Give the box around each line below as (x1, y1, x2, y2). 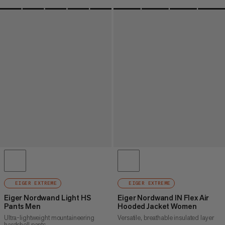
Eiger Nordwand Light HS (4, 193, 91, 203)
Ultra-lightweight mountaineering (4, 213, 94, 222)
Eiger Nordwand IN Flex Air (118, 193, 209, 203)
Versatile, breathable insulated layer (118, 213, 214, 222)
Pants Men (4, 201, 41, 211)
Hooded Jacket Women (118, 201, 197, 211)
